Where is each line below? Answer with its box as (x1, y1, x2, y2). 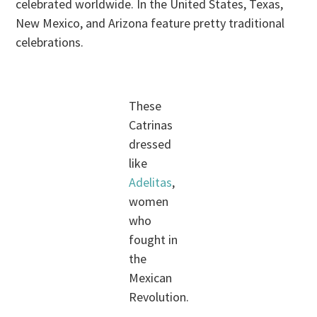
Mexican (128, 270, 172, 287)
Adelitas (128, 174, 172, 191)
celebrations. (16, 34, 84, 51)
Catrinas (128, 117, 173, 134)
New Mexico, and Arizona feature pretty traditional (16, 15, 285, 32)
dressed (128, 136, 171, 153)
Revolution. (128, 289, 189, 306)
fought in (128, 231, 178, 248)
